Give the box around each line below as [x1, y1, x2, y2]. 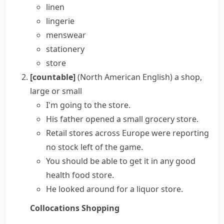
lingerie [46, 15, 74, 26]
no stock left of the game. [46, 141, 143, 152]
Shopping [81, 202, 119, 213]
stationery [46, 43, 84, 54]
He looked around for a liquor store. [46, 183, 183, 194]
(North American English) [77, 71, 172, 82]
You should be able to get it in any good [46, 155, 195, 166]
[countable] [30, 71, 75, 82]
